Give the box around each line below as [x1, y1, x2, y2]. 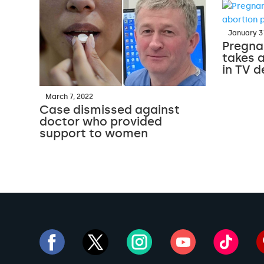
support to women [39, 126, 148, 141]
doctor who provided [39, 114, 163, 129]
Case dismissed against [39, 103, 180, 117]
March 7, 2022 [45, 93, 94, 101]
